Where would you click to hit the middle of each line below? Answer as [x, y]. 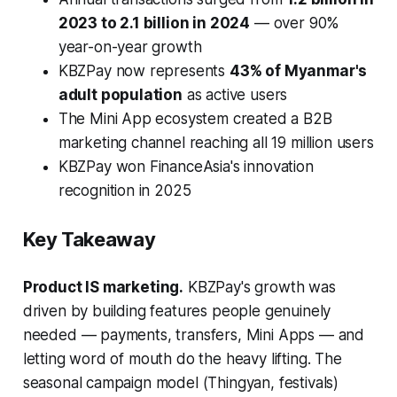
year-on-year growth [130, 47]
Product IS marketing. [103, 287]
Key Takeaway [89, 239]
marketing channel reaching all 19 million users [216, 142]
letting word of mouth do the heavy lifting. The [182, 358]
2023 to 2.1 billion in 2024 [154, 23]
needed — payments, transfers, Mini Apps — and [194, 335]
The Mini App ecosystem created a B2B [195, 118]
